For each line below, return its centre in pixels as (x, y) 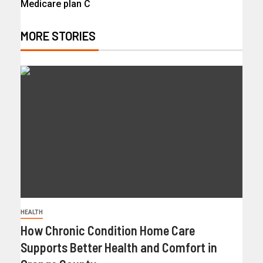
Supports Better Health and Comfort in (119, 247)
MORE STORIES (58, 36)
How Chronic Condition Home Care (108, 230)
